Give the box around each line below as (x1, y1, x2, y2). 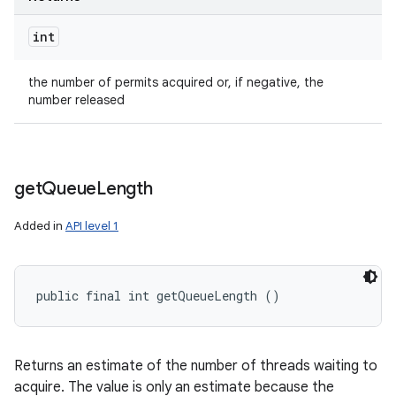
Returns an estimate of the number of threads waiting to (14, 357, 377, 375)
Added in (14, 218, 65, 233)
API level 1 (65, 218, 118, 233)
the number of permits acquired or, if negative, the (28, 74, 324, 90)
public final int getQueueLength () (36, 287, 280, 304)
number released (28, 92, 125, 108)
